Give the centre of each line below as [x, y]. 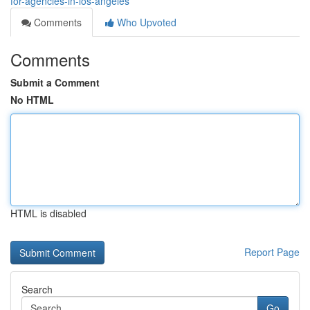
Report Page [272, 252]
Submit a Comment [55, 82]
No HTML [32, 100]
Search [37, 289]
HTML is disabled [48, 213]
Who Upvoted [145, 22]
